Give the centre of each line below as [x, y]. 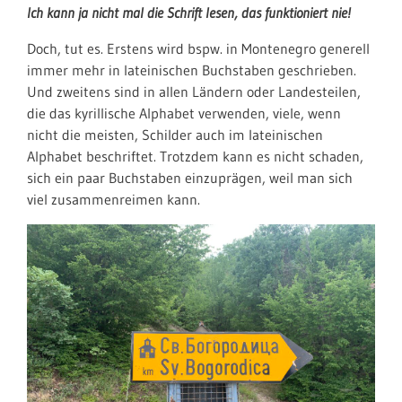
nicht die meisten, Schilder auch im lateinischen [175, 135]
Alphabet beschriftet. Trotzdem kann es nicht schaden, [195, 156]
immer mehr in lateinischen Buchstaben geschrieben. [192, 70]
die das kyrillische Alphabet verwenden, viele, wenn [184, 113]
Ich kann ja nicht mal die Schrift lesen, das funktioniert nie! [189, 13]
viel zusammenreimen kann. [114, 199]
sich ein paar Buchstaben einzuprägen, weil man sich [190, 178]
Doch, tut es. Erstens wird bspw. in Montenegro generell [198, 48]
